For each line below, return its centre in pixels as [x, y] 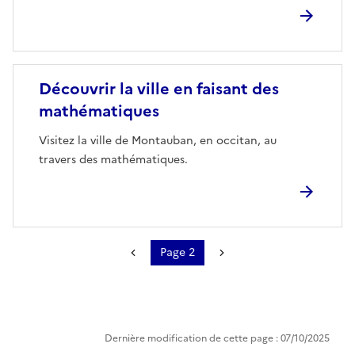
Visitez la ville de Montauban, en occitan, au [158, 140]
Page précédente [172, 261]
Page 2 [177, 252]
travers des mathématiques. [113, 159]
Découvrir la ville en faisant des [159, 88]
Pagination [57, 263]
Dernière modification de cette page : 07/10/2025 [217, 338]
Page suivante [252, 261]
